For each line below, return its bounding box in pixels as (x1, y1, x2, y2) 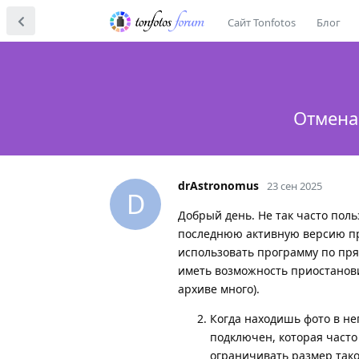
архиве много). (178, 280, 260, 296)
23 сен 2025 (267, 178, 322, 193)
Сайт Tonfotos (227, 15, 296, 30)
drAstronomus (178, 177, 259, 193)
